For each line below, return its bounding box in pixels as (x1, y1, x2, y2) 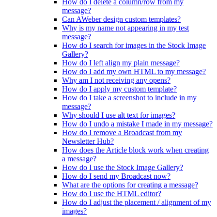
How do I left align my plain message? (62, 59, 180, 67)
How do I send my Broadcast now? (62, 172, 170, 180)
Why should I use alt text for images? (62, 111, 175, 119)
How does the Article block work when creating (62, 146, 209, 154)
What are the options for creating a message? (62, 181, 198, 189)
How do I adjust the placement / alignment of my (62, 198, 211, 206)
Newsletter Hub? (62, 137, 114, 145)
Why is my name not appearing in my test (62, 24, 189, 32)
